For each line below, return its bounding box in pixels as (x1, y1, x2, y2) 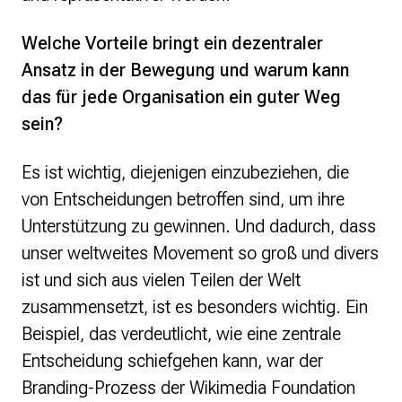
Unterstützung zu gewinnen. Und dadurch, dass (22, 215, 376, 238)
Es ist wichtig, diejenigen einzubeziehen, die (22, 162, 349, 184)
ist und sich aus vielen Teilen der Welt (22, 269, 301, 292)
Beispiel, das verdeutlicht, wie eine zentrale (22, 323, 341, 345)
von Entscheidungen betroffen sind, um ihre (22, 188, 345, 211)
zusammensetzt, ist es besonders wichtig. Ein (22, 296, 368, 319)
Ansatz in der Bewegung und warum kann (22, 59, 349, 82)
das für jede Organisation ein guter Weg (22, 86, 341, 109)
